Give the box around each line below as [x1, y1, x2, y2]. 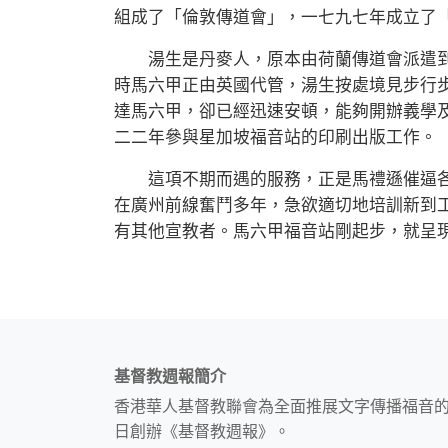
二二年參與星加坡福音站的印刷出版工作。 [114, 128, 437, 148]
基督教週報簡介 [114, 368, 226, 386]
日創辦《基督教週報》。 [114, 423, 290, 441]
